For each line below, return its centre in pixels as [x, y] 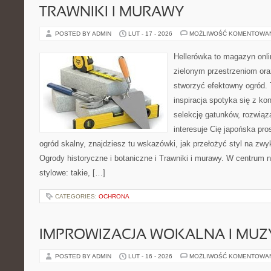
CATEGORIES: [77, 196]
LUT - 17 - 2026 [150, 34]
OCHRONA [114, 196]
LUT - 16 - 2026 [150, 256]
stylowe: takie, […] [72, 173]
